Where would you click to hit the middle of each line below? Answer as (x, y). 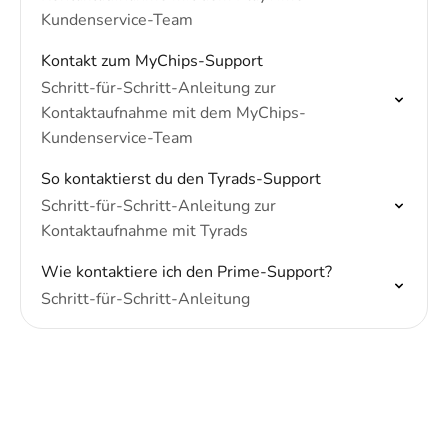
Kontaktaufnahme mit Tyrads (144, 231)
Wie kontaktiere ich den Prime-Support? (186, 272)
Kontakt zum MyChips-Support (152, 61)
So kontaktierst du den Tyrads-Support (181, 179)
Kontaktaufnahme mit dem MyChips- (173, 113)
